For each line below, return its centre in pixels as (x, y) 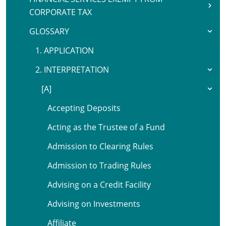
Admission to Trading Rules (99, 165)
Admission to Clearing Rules (100, 146)
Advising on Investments (94, 204)
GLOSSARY (49, 31)
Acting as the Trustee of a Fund (106, 127)
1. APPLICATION (65, 50)
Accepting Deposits (84, 108)
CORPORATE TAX (61, 12)
